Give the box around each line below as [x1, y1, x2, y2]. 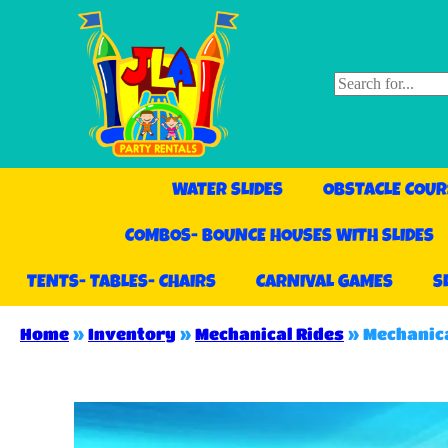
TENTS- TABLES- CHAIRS [26, 274, 216, 293]
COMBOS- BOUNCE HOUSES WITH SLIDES [125, 228, 435, 247]
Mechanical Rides [195, 324, 344, 344]
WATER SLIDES [171, 182, 283, 201]
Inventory [88, 324, 176, 344]
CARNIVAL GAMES [255, 274, 393, 293]
